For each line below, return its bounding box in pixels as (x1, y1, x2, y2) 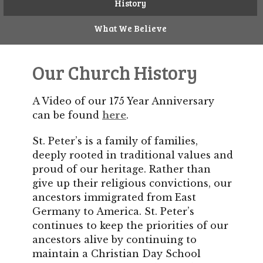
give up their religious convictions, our (32, 177, 232, 189)
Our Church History (32, 60, 197, 86)
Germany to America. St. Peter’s (32, 205, 194, 217)
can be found (32, 109, 102, 121)
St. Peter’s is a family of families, (32, 134, 198, 147)
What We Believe (94, 22, 167, 34)
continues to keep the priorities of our (32, 219, 228, 231)
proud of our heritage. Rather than (32, 163, 211, 175)
